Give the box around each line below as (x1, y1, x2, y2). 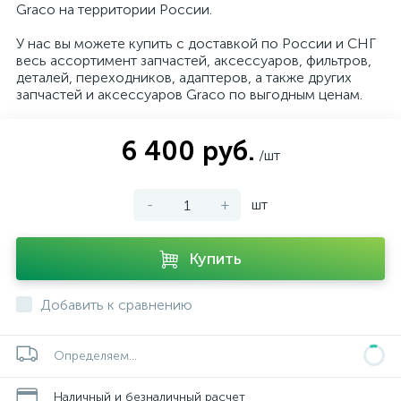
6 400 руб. (121, 135, 255, 167)
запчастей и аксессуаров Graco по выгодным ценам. (16, 86, 363, 103)
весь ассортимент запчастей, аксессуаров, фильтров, (16, 52, 371, 69)
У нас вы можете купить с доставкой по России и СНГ (16, 35, 376, 52)
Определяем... (54, 348, 137, 363)
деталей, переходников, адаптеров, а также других (16, 69, 352, 86)
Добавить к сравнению (40, 296, 192, 313)
